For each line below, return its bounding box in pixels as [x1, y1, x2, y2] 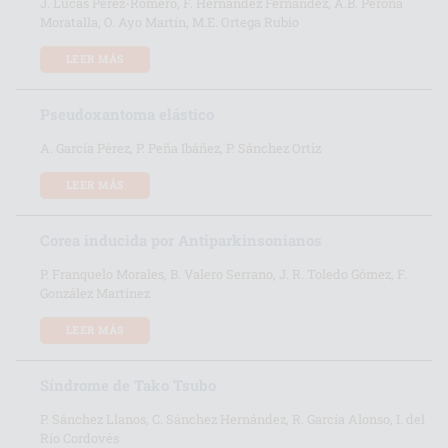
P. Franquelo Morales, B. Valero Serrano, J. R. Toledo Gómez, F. [40, 264, 407, 282]
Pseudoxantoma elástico [40, 103, 214, 124]
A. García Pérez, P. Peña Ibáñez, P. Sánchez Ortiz [40, 138, 321, 156]
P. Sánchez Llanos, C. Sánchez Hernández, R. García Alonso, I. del [40, 409, 425, 427]
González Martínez [40, 283, 150, 301]
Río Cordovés [40, 428, 119, 446]
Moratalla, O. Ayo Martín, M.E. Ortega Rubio [40, 12, 299, 30]
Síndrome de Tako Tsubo [40, 374, 216, 395]
